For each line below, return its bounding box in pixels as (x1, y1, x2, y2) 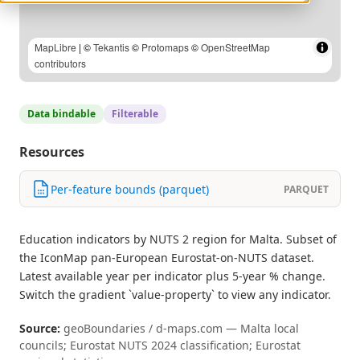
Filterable (112, 107, 158, 121)
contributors (35, 56, 86, 70)
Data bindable (27, 107, 96, 121)
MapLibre (35, 40, 76, 54)
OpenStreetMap (201, 40, 270, 54)
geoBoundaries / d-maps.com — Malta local (63, 321, 299, 336)
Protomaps (141, 40, 189, 54)
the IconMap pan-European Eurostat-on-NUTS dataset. (19, 250, 314, 265)
